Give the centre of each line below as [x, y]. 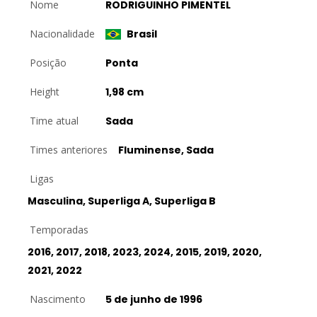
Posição [48, 63]
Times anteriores [69, 150]
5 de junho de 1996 [154, 299]
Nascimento [58, 299]
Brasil [141, 34]
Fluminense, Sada [166, 150]
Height [45, 92]
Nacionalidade [62, 34]
